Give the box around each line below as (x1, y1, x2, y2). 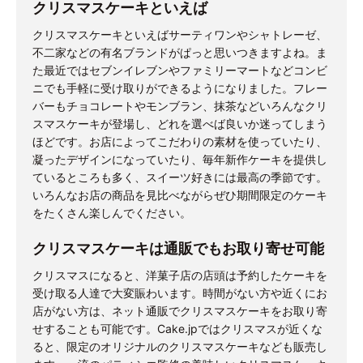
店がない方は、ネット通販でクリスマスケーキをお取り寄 (32, 304, 327, 318)
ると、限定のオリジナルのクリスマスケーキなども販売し (32, 340, 327, 354)
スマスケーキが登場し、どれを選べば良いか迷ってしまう (32, 117, 327, 131)
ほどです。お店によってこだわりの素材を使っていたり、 (32, 135, 327, 149)
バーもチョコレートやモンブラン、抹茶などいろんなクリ (32, 99, 327, 113)
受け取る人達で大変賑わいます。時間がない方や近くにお (32, 286, 327, 301)
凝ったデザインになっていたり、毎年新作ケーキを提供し (32, 152, 327, 167)
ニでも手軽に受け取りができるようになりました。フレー (32, 81, 327, 96)
